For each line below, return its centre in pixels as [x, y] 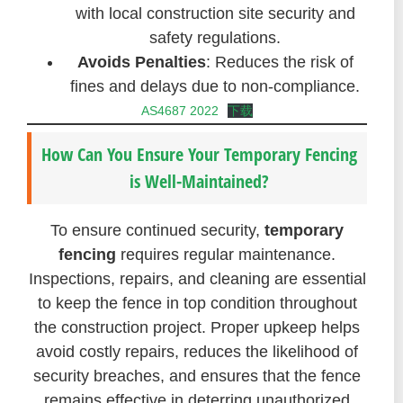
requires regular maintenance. [226, 255]
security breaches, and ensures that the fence [197, 376]
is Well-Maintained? [199, 182]
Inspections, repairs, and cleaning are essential [197, 279]
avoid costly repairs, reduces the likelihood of [197, 352]
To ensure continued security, [157, 231]
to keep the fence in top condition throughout [197, 304]
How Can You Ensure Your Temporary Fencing [199, 155]
